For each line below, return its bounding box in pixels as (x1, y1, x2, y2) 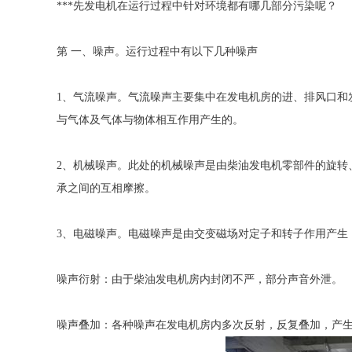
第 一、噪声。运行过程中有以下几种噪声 (57, 46, 258, 57)
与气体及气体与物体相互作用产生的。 (57, 114, 244, 126)
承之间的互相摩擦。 (57, 182, 156, 194)
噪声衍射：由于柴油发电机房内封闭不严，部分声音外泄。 (57, 273, 343, 285)
